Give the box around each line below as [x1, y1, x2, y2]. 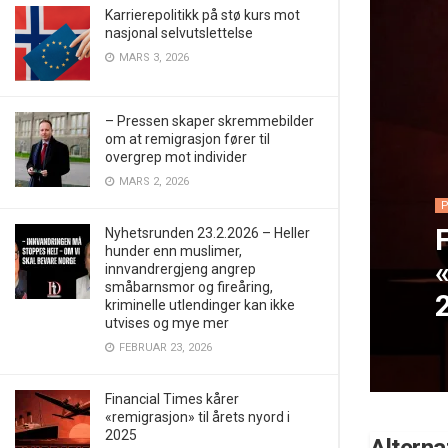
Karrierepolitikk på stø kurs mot [105, 7, 300, 23]
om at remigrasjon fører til [105, 131, 270, 147]
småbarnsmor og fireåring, [105, 279, 273, 295]
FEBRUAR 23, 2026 [116, 341, 212, 354]
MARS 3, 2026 [116, 51, 189, 64]
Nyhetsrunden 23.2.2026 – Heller [105, 225, 310, 241]
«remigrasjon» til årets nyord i [105, 409, 290, 425]
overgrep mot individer [105, 149, 247, 165]
